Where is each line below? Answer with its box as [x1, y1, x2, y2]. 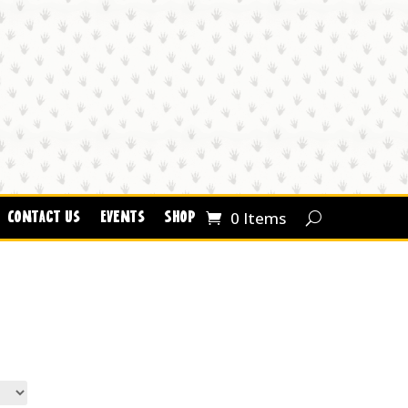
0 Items [229, 207, 286, 229]
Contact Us [7, 209, 80, 227]
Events [99, 209, 145, 227]
